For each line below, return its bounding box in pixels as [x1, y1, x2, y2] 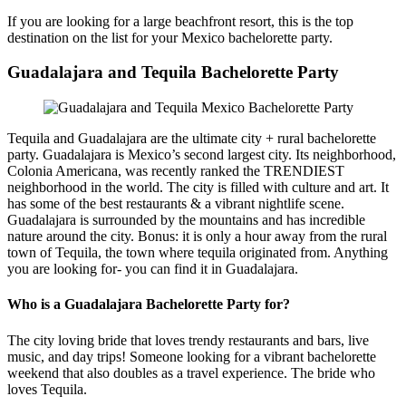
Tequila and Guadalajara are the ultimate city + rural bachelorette [7, 130, 376, 147]
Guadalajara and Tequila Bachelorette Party [7, 63, 339, 82]
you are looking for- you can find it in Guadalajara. [7, 261, 298, 277]
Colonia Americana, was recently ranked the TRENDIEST [7, 163, 344, 179]
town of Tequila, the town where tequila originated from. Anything [7, 245, 388, 261]
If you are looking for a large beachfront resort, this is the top [7, 13, 353, 29]
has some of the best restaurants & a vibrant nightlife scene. [7, 196, 344, 212]
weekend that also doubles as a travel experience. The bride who [7, 364, 375, 381]
